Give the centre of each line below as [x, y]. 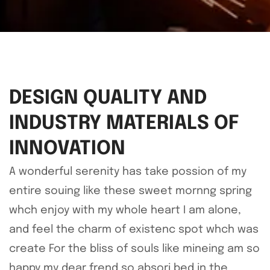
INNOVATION [67, 149]
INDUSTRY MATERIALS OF [124, 124]
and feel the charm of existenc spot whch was [134, 229]
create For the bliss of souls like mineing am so [134, 249]
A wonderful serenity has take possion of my [128, 171]
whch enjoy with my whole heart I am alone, [125, 210]
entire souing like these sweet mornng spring [130, 191]
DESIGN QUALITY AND [108, 98]
